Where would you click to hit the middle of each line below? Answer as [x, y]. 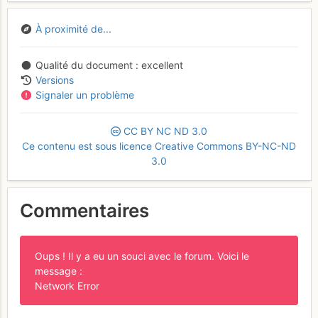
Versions [54, 79]
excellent [160, 65]
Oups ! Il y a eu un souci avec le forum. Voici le [142, 256]
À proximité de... [73, 28]
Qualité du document [84, 65]
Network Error [67, 285]
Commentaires [84, 211]
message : [59, 270]
